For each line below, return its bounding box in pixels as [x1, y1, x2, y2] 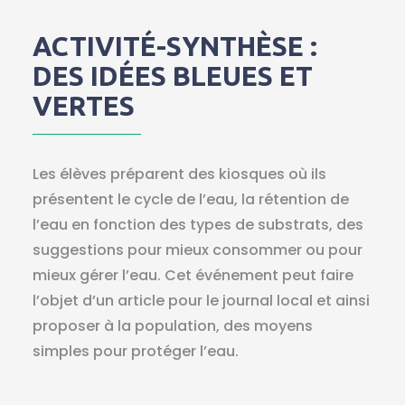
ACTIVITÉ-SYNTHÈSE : [32, 30, 317, 61]
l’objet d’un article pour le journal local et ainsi [32, 289, 370, 311]
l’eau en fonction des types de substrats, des [32, 213, 363, 235]
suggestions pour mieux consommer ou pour [32, 239, 363, 260]
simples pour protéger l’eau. [32, 340, 239, 362]
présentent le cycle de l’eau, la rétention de [32, 188, 349, 210]
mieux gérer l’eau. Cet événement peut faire [32, 264, 353, 286]
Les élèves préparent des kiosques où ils [32, 163, 326, 184]
